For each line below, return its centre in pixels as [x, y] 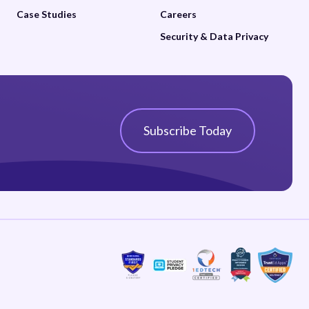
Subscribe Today [187, 131]
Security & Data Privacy [214, 36]
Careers [178, 14]
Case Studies [47, 14]
